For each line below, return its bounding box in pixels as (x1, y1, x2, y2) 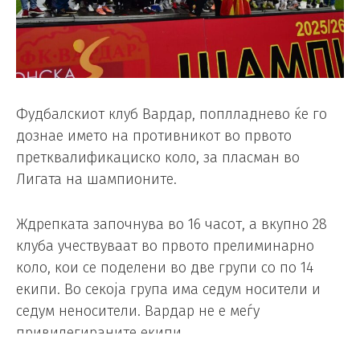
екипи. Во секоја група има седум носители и (16, 280, 321, 299)
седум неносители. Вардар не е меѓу (16, 302, 260, 321)
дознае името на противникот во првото (16, 127, 292, 145)
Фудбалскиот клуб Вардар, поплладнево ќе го (16, 105, 327, 124)
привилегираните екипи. (16, 324, 185, 342)
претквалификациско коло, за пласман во (16, 149, 300, 167)
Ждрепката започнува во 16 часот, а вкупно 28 (16, 215, 327, 234)
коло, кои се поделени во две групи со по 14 (16, 259, 313, 277)
